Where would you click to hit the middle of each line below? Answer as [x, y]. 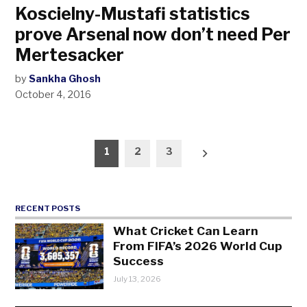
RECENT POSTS [48, 208]
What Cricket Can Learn [186, 231]
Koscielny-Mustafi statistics [133, 14]
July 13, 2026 [137, 279]
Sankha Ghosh [65, 79]
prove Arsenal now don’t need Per [153, 34]
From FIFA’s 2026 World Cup [198, 246]
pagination [59, 170]
